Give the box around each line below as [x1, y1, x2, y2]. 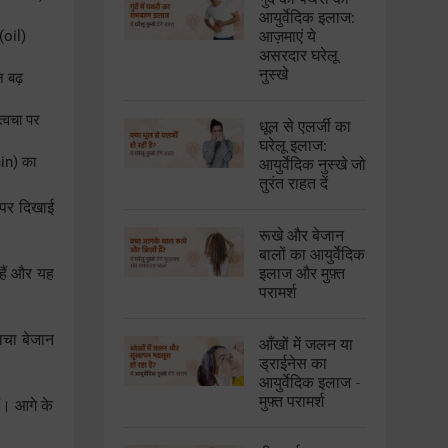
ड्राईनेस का [258, 355, 327, 373]
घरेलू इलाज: [258, 137, 327, 155]
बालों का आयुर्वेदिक [258, 246, 365, 264]
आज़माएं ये [258, 28, 316, 46]
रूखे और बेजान [258, 227, 344, 245]
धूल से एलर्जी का [258, 118, 351, 136]
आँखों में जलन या [258, 336, 353, 354]
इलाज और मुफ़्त [258, 265, 345, 283]
